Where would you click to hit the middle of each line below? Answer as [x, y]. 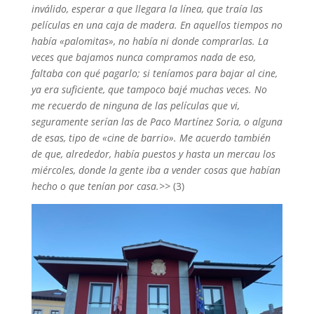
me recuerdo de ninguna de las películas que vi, [135, 105]
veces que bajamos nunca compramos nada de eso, [143, 57]
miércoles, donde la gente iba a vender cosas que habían [156, 170]
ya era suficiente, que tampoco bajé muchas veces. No [149, 89]
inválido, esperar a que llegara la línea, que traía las [147, 8]
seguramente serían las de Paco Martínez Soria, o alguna [157, 121]
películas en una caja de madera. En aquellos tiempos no [157, 25]
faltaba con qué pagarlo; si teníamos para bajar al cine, [154, 73]
